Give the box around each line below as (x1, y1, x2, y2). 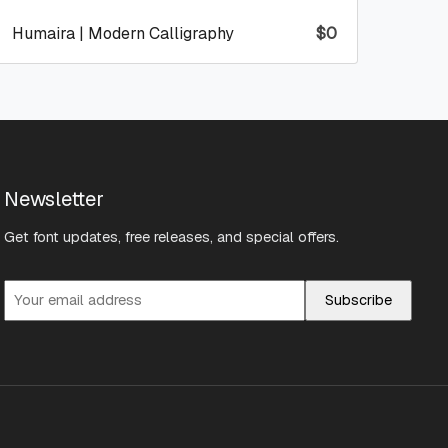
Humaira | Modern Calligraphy (12, 22, 235, 44)
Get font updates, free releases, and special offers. (4, 227, 339, 246)
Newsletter (4, 185, 104, 212)
